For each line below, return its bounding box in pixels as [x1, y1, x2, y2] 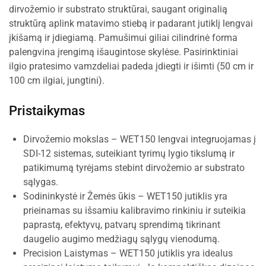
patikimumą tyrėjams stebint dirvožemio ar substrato [23, 162, 245, 173]
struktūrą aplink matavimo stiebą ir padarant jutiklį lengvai [9, 18, 253, 29]
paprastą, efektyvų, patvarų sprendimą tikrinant [23, 219, 220, 230]
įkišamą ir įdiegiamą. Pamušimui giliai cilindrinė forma [9, 32, 237, 43]
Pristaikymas [9, 103, 85, 118]
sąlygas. [23, 176, 58, 188]
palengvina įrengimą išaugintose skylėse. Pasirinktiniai [9, 46, 238, 58]
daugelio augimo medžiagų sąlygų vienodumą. [23, 233, 220, 245]
